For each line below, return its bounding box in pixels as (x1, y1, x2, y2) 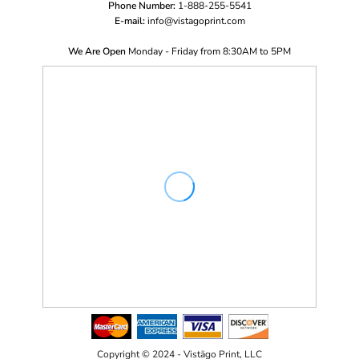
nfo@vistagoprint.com (149, 14, 245, 27)
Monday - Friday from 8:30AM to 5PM (128, 44, 291, 58)
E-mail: (114, 14, 145, 27)
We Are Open (68, 44, 126, 58)
